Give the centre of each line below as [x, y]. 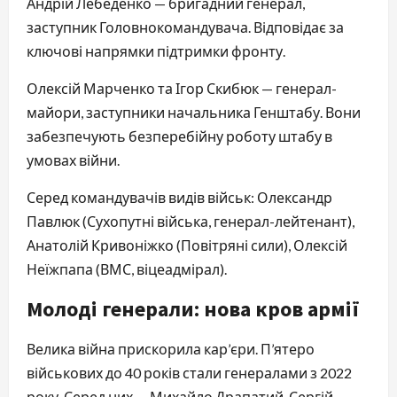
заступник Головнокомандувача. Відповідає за [185, 27]
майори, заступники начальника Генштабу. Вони [194, 112]
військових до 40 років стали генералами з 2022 [189, 372]
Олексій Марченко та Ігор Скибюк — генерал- [182, 88]
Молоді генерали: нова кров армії [193, 308]
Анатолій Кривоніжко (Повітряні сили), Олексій [187, 245]
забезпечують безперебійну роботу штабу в [179, 136]
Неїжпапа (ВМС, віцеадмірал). [127, 269]
